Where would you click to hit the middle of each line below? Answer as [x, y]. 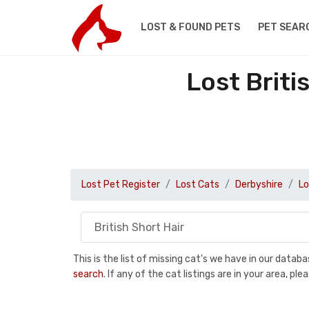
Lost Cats [198, 185]
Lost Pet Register [121, 185]
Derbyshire [259, 185]
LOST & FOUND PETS [190, 27]
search [88, 274]
